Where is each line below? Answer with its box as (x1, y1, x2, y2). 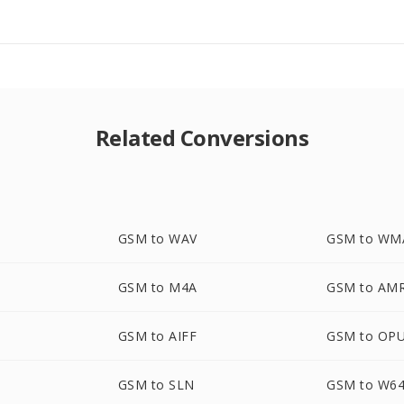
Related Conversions (95, 123, 309, 152)
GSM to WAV (117, 230, 197, 247)
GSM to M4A (117, 279, 197, 296)
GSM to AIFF (117, 327, 197, 344)
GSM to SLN (117, 376, 195, 393)
